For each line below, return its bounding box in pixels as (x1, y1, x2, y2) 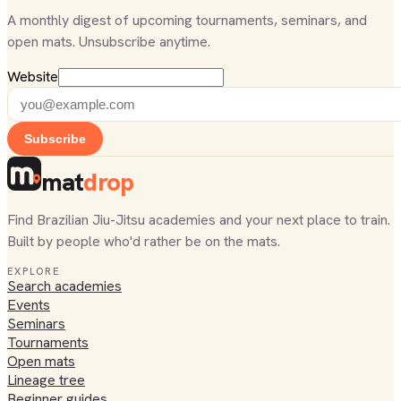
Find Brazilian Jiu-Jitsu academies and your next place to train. (7, 210, 390, 230)
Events (7, 295, 50, 315)
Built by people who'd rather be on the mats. (7, 232, 280, 252)
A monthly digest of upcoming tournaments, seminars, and (7, 11, 367, 30)
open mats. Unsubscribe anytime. (7, 32, 210, 52)
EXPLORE (7, 265, 60, 278)
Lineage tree (7, 371, 85, 390)
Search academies (7, 277, 122, 296)
